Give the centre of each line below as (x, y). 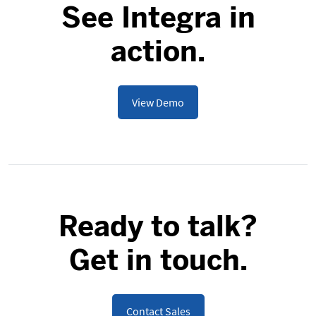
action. (158, 51)
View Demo (158, 102)
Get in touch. (158, 260)
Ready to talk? (158, 226)
